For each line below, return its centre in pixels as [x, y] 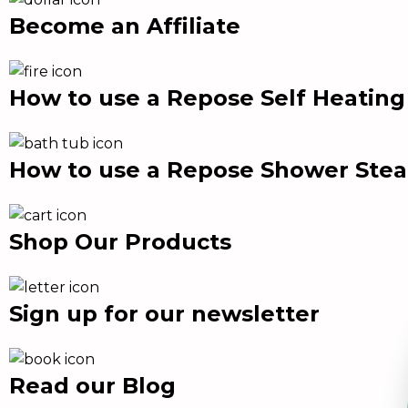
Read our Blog [92, 386]
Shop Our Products [120, 242]
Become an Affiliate [125, 26]
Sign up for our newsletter [164, 314]
